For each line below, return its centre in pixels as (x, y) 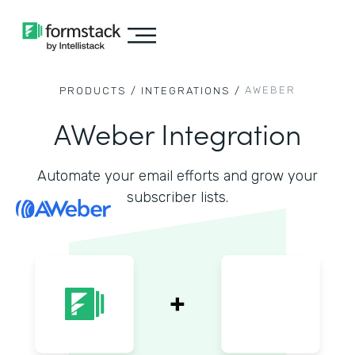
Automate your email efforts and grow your (177, 176)
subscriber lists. (177, 197)
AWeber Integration (177, 133)
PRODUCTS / (98, 91)
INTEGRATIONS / (191, 91)
